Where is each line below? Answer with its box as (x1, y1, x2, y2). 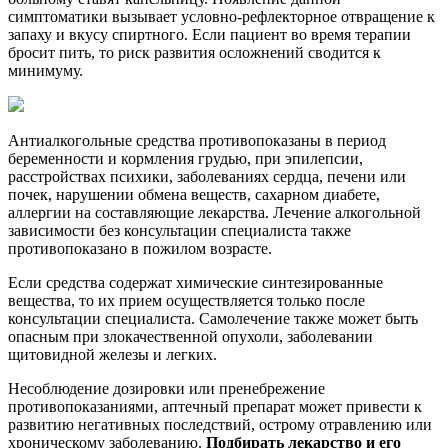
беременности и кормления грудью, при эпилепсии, (8, 150, 363, 168)
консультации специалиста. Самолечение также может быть (8, 310, 418, 328)
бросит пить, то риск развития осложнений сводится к (8, 44, 381, 62)
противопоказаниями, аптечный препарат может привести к (8, 398, 422, 416)
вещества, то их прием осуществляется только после (8, 292, 365, 310)
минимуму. (8, 62, 83, 80)
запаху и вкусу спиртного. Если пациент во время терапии (8, 26, 411, 44)
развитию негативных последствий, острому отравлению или (8, 416, 432, 434)
